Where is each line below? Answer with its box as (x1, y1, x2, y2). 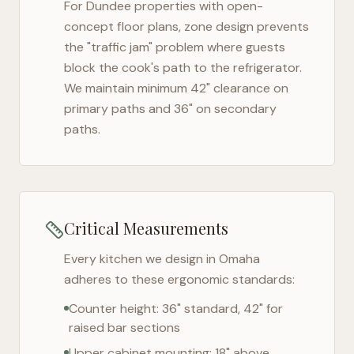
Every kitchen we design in (64, 250, 219, 267)
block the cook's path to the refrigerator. (64, 59, 302, 76)
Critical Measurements (64, 217, 228, 239)
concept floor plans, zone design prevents (64, 18, 309, 35)
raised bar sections (69, 319, 180, 336)
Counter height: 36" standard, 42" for (69, 300, 283, 317)
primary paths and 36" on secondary (64, 100, 277, 117)
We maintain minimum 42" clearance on (64, 80, 288, 96)
